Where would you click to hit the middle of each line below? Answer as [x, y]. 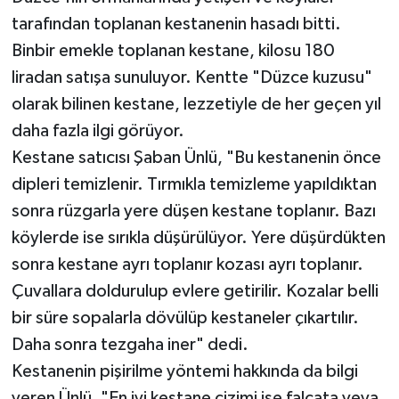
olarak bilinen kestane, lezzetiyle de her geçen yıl [196, 105]
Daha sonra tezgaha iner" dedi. [130, 345]
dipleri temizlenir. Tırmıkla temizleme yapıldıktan [194, 185]
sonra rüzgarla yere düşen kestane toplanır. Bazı [193, 212]
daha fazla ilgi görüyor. [98, 131]
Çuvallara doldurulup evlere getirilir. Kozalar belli [195, 292]
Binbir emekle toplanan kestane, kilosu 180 [173, 51]
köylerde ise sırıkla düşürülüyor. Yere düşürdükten [198, 238]
